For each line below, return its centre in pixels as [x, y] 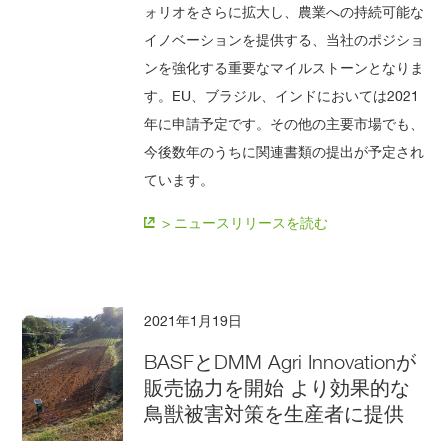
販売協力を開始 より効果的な [277, 387]
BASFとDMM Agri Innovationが [280, 361]
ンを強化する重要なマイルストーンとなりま [284, 67]
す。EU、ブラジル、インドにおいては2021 [282, 95]
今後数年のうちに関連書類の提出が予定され [284, 151]
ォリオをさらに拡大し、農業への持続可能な [284, 11]
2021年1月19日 [193, 320]
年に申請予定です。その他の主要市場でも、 [284, 123]
